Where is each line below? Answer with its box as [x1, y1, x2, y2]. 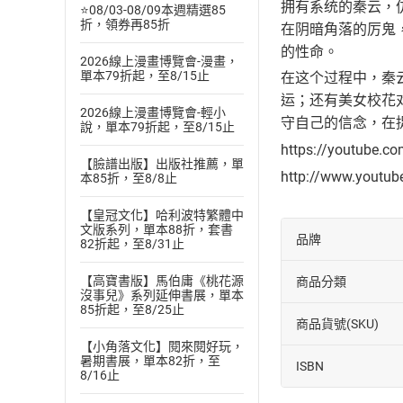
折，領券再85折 [80, 17, 170, 31]
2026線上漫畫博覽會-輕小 [80, 105, 226, 120]
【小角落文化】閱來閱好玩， [80, 339, 244, 354]
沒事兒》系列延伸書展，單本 [80, 288, 244, 302]
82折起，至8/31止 [80, 237, 184, 251]
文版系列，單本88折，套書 [80, 222, 233, 237]
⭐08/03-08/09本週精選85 [80, 3, 226, 17]
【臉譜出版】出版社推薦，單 [80, 157, 244, 171]
